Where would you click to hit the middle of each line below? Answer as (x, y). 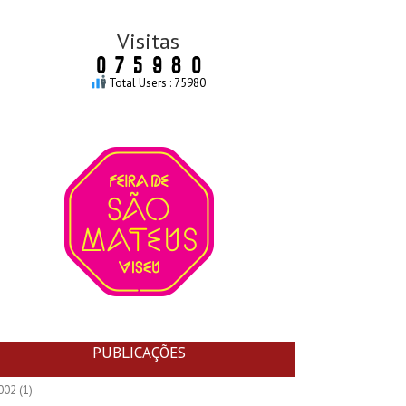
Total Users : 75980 (155, 83)
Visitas (149, 41)
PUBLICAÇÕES (140, 353)
